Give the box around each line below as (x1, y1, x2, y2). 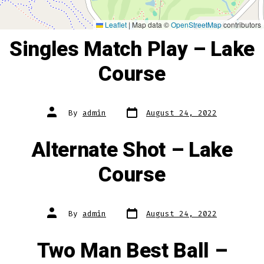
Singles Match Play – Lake (9, 34, 255, 65)
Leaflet (103, 19, 127, 29)
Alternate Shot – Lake (31, 135, 233, 166)
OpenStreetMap (171, 19, 222, 29)
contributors (222, 19, 261, 29)
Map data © (130, 19, 171, 29)
